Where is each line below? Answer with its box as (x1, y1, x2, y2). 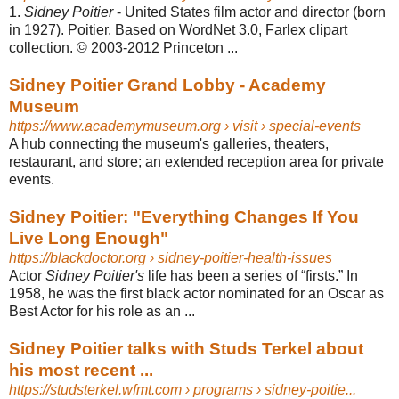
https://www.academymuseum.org (9, 118, 221, 134)
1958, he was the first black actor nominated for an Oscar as (9, 285, 384, 301)
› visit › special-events (221, 118, 361, 134)
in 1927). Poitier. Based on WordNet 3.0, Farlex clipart (9, 21, 347, 37)
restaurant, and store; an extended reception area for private (9, 153, 384, 169)
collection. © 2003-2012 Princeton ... (9, 39, 238, 55)
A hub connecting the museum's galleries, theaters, (9, 135, 329, 151)
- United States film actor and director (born (113, 4, 386, 20)
